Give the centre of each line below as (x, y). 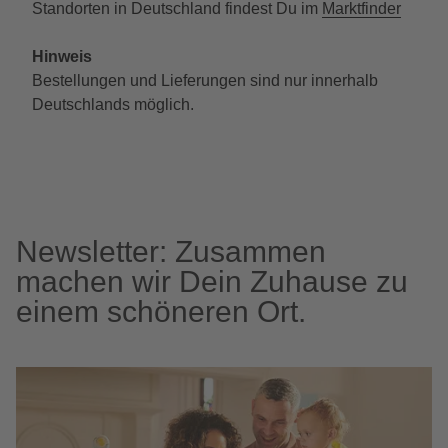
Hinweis (62, 56)
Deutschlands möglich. (113, 104)
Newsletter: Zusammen (171, 251)
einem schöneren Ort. (161, 311)
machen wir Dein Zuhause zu (212, 281)
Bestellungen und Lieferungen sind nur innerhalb (205, 80)
